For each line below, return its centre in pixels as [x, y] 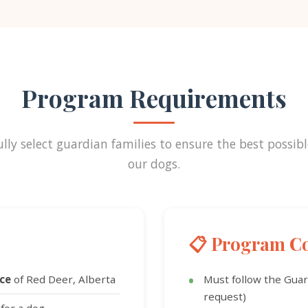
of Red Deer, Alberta [63, 279]
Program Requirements [154, 98]
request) [225, 296]
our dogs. [154, 164]
